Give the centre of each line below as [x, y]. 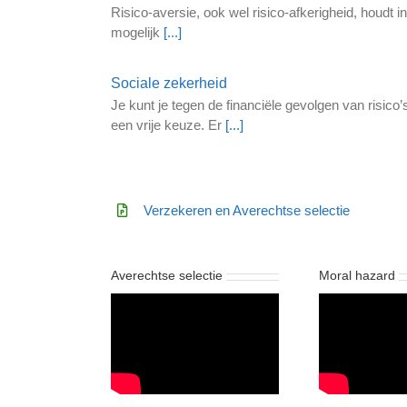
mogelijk [135, 32]
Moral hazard [357, 276]
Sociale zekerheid [169, 83]
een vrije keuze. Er [166, 124]
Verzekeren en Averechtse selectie [247, 210]
